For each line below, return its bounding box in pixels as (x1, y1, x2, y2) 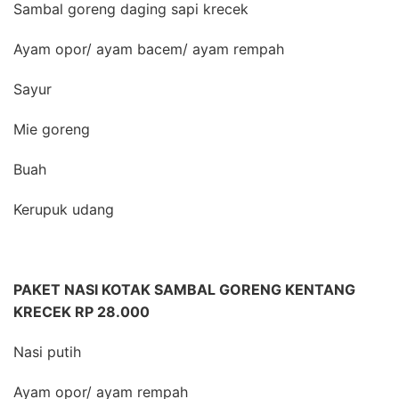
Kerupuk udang (13, 200, 114, 218)
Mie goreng (13, 120, 90, 138)
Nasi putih (13, 343, 81, 361)
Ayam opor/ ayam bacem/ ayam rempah (13, 40, 284, 58)
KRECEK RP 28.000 (13, 303, 150, 321)
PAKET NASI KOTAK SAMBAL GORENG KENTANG (13, 281, 355, 298)
